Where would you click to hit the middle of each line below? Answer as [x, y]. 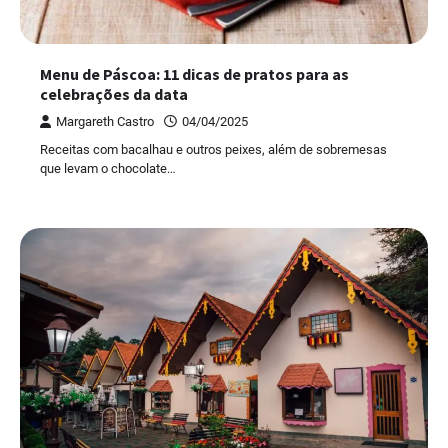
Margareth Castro [105, 121]
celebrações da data [114, 93]
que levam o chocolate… [108, 168]
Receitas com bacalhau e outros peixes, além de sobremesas [213, 149]
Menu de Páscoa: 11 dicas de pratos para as [194, 73]
